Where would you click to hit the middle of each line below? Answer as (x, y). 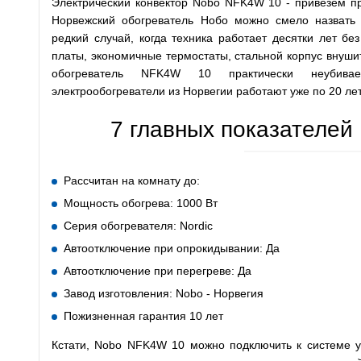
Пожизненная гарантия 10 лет (143, 316)
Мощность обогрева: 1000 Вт (141, 203)
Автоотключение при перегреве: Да (158, 271)
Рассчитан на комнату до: (132, 181)
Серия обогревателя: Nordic (138, 226)
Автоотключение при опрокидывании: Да (172, 249)
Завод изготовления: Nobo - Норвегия (164, 294)
